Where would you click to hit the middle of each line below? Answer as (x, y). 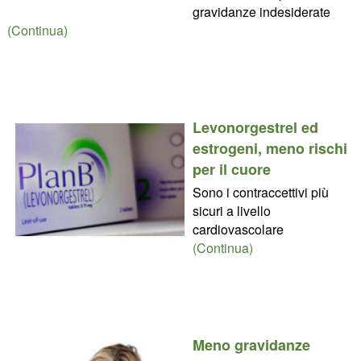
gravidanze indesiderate (261, 11)
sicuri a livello (231, 210)
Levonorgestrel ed (255, 127)
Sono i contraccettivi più (260, 192)
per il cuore (231, 169)
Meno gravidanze (251, 344)
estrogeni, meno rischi (270, 148)
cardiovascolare (238, 229)
